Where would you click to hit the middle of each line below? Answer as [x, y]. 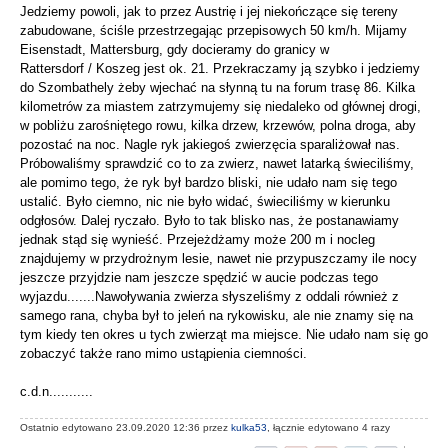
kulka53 [249, 427]
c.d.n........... [56, 392]
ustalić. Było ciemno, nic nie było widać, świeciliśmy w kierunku [205, 202]
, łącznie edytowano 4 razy [328, 427]
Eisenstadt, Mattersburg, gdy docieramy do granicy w [174, 50]
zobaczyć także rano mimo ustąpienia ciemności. [163, 354]
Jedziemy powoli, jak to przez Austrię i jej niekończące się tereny [209, 12]
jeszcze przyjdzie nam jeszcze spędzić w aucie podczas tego [199, 278]
